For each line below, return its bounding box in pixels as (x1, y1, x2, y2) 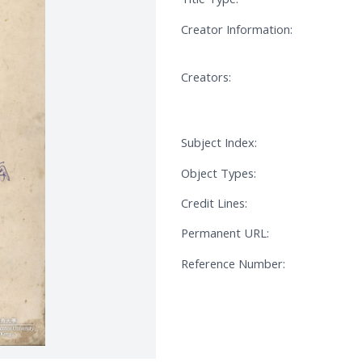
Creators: (181, 69, 231, 85)
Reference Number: (181, 255, 285, 271)
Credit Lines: (181, 195, 247, 212)
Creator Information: (181, 20, 293, 37)
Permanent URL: (181, 225, 269, 242)
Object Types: (181, 164, 256, 181)
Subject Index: (181, 134, 257, 151)
